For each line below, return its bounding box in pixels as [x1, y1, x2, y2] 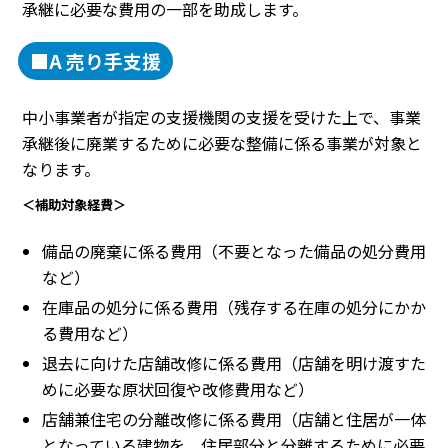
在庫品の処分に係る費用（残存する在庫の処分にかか [42, 294, 426, 319]
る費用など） [42, 320, 138, 345]
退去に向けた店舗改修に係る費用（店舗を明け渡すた [42, 350, 426, 375]
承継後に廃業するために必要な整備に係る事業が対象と [22, 131, 422, 156]
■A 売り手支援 [30, 47, 161, 75]
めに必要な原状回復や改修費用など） [42, 376, 314, 401]
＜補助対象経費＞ [22, 195, 126, 215]
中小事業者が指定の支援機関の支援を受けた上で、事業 [22, 105, 421, 130]
